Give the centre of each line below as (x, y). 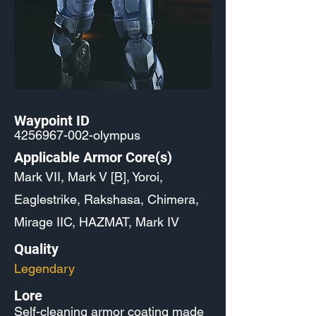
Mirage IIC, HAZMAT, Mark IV (97, 222)
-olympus (115, 135)
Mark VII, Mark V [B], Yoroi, (89, 177)
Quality (36, 249)
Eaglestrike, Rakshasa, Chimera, (107, 199)
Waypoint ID (52, 121)
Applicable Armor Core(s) (93, 157)
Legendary (44, 268)
